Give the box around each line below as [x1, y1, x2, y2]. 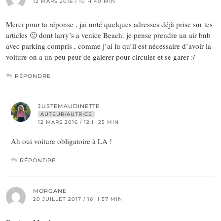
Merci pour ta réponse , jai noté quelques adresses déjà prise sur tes [6, 19, 213, 30]
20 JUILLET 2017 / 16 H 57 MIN [33, 196, 122, 203]
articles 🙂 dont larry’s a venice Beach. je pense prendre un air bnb [6, 30, 211, 40]
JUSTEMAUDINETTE [38, 103, 100, 110]
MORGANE [33, 187, 67, 195]
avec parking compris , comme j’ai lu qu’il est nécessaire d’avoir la [6, 41, 211, 51]
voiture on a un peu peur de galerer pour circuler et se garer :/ [6, 52, 195, 62]
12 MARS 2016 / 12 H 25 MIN [38, 119, 119, 126]
